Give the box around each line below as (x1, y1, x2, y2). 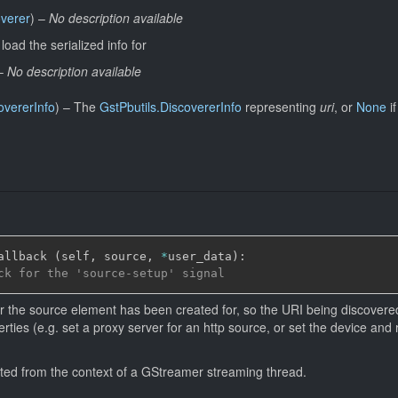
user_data (168, 250, 232, 263)
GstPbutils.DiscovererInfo (99, 98, 242, 115)
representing (242, 98, 320, 115)
